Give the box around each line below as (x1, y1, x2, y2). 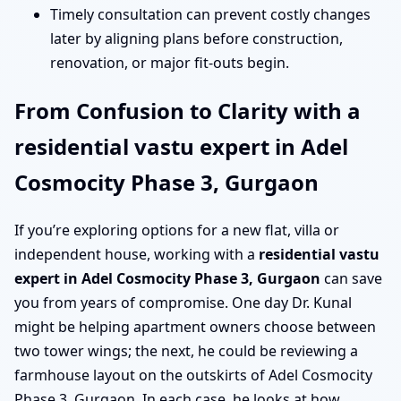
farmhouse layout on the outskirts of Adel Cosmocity (14, 365, 372, 386)
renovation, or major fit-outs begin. (50, 53, 289, 73)
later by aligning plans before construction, (50, 29, 343, 49)
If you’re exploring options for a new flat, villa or (14, 220, 339, 241)
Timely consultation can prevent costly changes (50, 4, 371, 25)
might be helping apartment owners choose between (14, 317, 376, 337)
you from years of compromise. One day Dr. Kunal (14, 293, 352, 313)
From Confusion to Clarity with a (14, 96, 361, 126)
